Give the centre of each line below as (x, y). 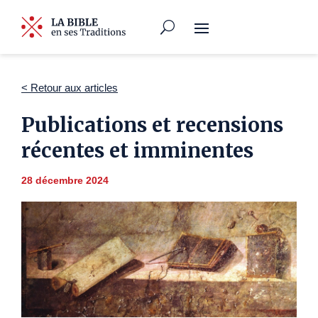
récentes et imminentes (137, 150)
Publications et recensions (152, 125)
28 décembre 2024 (65, 180)
